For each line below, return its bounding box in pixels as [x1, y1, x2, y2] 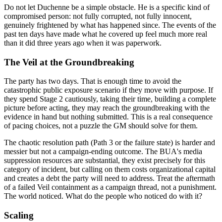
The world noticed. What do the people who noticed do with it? [4, 192, 202, 201]
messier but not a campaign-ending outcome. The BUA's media [4, 147, 202, 156]
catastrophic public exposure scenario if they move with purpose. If [4, 86, 213, 95]
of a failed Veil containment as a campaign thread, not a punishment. [4, 183, 217, 192]
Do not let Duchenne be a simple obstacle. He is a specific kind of [4, 3, 210, 12]
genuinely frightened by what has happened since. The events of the [4, 21, 216, 30]
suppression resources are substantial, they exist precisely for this [4, 156, 205, 165]
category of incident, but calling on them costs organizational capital [4, 165, 216, 174]
